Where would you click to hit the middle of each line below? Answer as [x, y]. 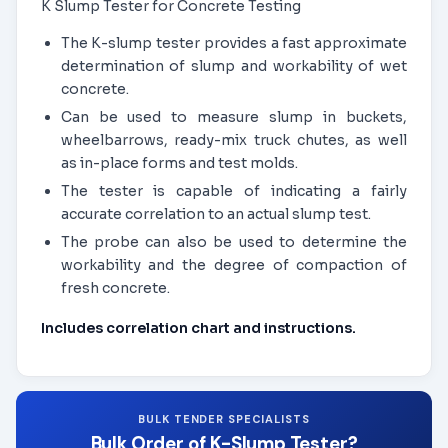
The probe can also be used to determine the [233, 241]
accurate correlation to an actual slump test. [215, 213]
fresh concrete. [115, 287]
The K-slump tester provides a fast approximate [233, 43]
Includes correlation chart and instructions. [198, 328]
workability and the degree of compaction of [233, 264]
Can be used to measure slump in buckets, [233, 116]
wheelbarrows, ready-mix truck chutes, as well [233, 139]
